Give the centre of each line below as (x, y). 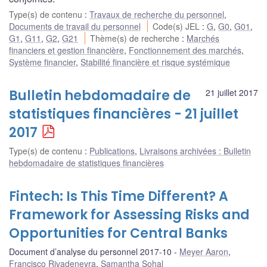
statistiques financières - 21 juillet (124, 114)
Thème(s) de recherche (136, 38)
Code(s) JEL (178, 26)
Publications (112, 150)
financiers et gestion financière (66, 50)
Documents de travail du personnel (75, 26)
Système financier (42, 62)
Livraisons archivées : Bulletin (195, 150)
